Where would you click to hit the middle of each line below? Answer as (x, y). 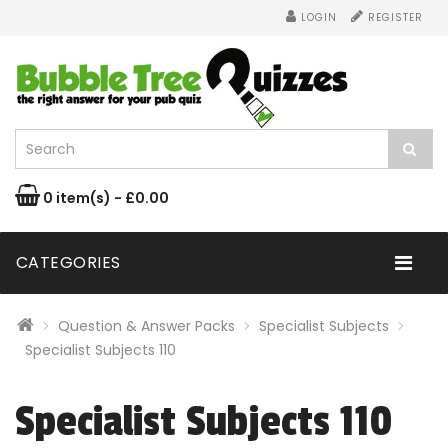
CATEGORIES (68, 263)
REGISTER (393, 17)
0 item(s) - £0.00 (106, 198)
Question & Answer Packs (146, 326)
